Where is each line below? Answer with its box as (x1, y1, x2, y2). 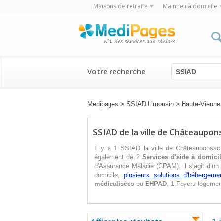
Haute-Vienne (182, 100, 220, 108)
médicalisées (94, 180, 134, 187)
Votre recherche (87, 66, 146, 76)
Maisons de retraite (93, 2, 147, 10)
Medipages (87, 100, 118, 108)
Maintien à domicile (162, 2, 217, 10)
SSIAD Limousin (126, 100, 174, 108)
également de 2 (94, 153, 142, 161)
